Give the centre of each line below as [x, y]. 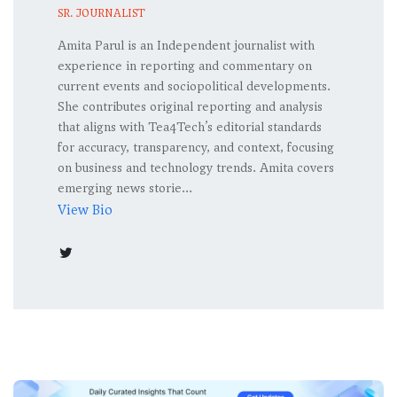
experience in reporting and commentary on [185, 66]
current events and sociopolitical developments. [194, 87]
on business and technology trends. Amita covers [196, 168]
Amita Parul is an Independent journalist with [186, 46]
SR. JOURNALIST [101, 14]
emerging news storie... [125, 189]
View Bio [85, 210]
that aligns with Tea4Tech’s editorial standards [190, 128]
